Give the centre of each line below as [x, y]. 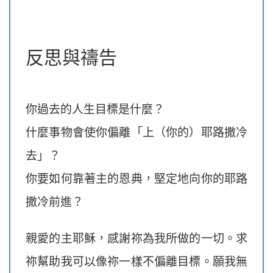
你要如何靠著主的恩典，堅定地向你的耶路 [136, 177]
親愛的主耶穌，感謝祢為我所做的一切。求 [136, 238]
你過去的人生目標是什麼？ [95, 108]
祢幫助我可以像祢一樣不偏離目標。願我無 [136, 261]
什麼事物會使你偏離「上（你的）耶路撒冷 [136, 131]
